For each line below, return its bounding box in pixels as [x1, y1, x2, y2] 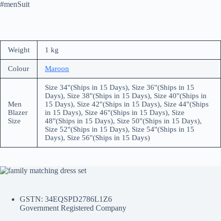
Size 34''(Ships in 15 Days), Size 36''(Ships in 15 [45, 83, 194, 92]
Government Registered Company [20, 203, 126, 212]
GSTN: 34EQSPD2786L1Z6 [20, 194, 112, 203]
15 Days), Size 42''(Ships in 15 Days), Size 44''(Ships [45, 100, 209, 109]
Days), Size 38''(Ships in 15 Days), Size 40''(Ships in [45, 92, 207, 100]
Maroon [45, 65, 69, 73]
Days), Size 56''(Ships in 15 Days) [45, 134, 150, 142]
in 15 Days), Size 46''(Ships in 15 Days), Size [45, 109, 184, 117]
